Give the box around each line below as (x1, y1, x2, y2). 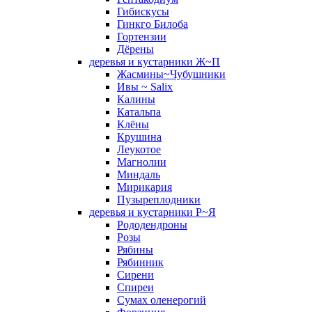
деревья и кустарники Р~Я (89, 206, 216, 218)
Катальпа (117, 106, 161, 118)
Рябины (117, 244, 153, 256)
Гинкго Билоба (117, 18, 188, 30)
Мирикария (117, 181, 172, 193)
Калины (117, 93, 155, 105)
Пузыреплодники (117, 194, 201, 205)
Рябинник (117, 256, 164, 268)
